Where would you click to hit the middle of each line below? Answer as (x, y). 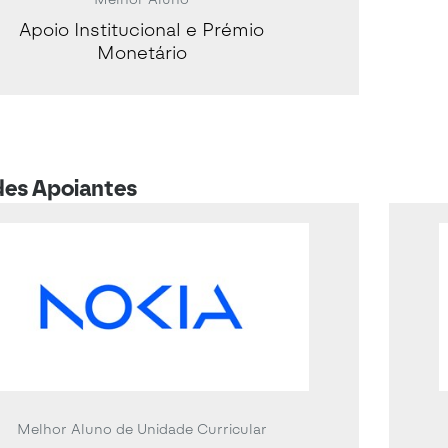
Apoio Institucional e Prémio (141, 30)
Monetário (141, 53)
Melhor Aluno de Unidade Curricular (141, 429)
